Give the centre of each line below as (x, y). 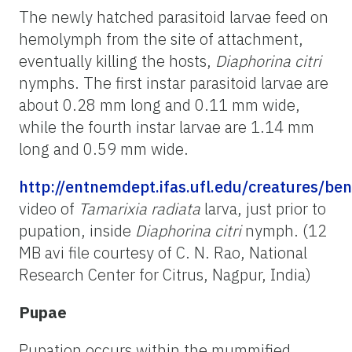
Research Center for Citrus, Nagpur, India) (165, 274)
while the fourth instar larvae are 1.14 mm (167, 126)
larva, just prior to (263, 208)
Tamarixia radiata (139, 208)
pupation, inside (77, 230)
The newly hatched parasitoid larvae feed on (174, 16)
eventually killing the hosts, (117, 60)
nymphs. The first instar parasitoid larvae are (174, 82)
